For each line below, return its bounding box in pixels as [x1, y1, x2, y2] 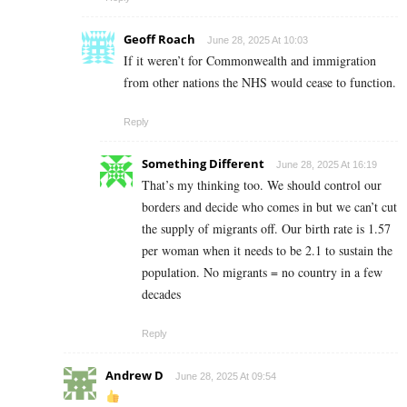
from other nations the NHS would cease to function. [124, 73, 396, 91]
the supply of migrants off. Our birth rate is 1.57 [142, 219, 391, 237]
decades [142, 284, 181, 303]
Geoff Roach [124, 30, 195, 47]
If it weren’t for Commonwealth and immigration [124, 51, 376, 69]
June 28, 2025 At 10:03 [207, 34, 308, 45]
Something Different [142, 154, 264, 172]
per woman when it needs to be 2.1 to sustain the [142, 241, 392, 259]
